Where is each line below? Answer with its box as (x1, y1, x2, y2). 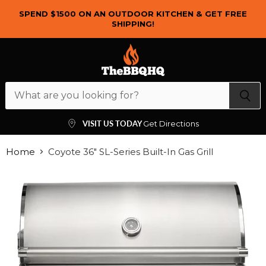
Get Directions (143, 119, 199, 128)
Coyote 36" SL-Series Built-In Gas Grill (48, 146, 213, 157)
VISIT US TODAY (83, 119, 143, 128)
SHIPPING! (112, 19, 154, 28)
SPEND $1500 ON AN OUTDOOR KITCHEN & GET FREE (19, 9, 247, 18)
